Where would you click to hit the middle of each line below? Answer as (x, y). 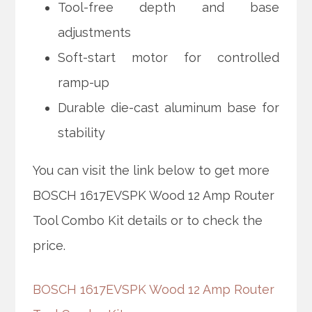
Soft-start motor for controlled (169, 58)
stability (82, 133)
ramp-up (84, 83)
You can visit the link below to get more (151, 171)
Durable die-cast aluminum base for (169, 108)
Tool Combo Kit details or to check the (148, 221)
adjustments (95, 33)
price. (49, 246)
